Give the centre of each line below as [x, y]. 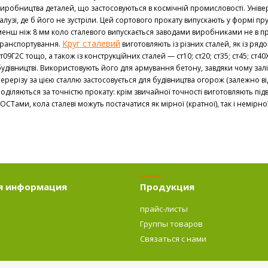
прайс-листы [164, 208]
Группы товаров [171, 223]
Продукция [167, 186]
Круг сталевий [91, 43]
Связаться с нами [173, 238]
